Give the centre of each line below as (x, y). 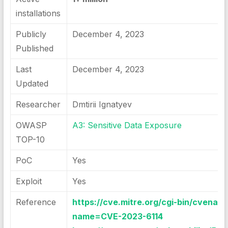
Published (34, 48)
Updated (32, 83)
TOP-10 (30, 139)
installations (38, 13)
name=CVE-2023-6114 (117, 216)
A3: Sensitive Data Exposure (127, 125)
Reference (36, 202)
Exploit (28, 181)
